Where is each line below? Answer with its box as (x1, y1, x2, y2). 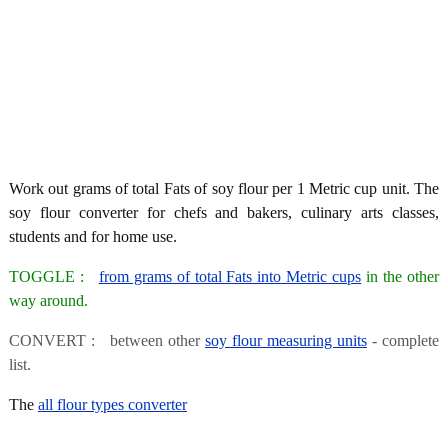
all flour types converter (38, 395, 187, 413)
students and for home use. (9, 227, 177, 245)
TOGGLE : (9, 267, 99, 285)
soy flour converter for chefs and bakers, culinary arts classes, (9, 203, 439, 221)
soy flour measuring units (205, 331, 367, 349)
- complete (367, 331, 439, 349)
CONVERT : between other (9, 331, 205, 349)
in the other (361, 267, 440, 285)
